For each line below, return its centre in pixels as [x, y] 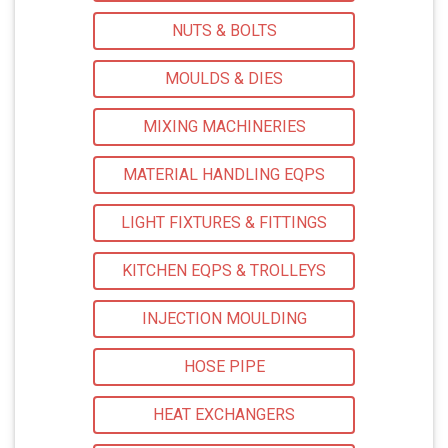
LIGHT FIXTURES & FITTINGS [224, 223]
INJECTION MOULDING [224, 319]
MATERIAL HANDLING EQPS [224, 175]
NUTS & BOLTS [224, 31]
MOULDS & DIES [224, 79]
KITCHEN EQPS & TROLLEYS [224, 271]
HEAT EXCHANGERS [224, 415]
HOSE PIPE [224, 367]
